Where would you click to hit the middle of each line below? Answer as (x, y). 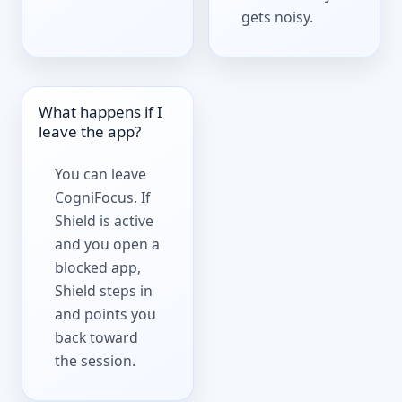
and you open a (108, 245)
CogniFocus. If (103, 198)
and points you (106, 315)
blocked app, (98, 268)
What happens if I (101, 111)
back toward (97, 338)
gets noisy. (278, 17)
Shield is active (105, 221)
